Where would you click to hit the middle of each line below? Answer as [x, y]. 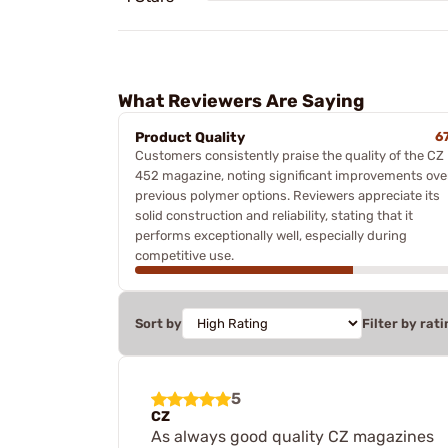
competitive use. [184, 255]
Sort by [158, 323]
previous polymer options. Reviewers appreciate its [287, 195]
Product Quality [190, 137]
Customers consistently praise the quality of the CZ [289, 155]
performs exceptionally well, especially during [271, 235]
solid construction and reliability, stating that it [274, 215]
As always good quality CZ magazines [292, 436]
